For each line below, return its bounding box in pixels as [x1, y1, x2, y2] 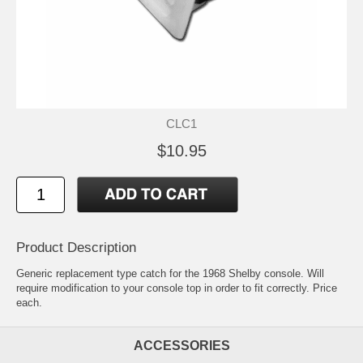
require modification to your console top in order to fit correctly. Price [16, 281, 337, 294]
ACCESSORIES [133, 338, 230, 352]
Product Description [16, 239, 136, 255]
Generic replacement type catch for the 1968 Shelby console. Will [16, 267, 324, 280]
